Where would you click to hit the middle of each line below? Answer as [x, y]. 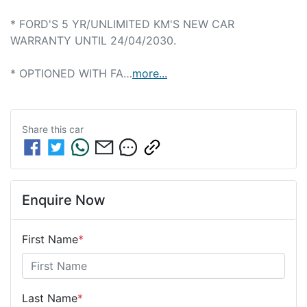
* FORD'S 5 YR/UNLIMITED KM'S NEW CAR [122, 24]
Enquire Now [64, 200]
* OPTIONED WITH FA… [71, 73]
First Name [50, 239]
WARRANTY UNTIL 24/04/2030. [93, 40]
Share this [46, 129]
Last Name [50, 298]
